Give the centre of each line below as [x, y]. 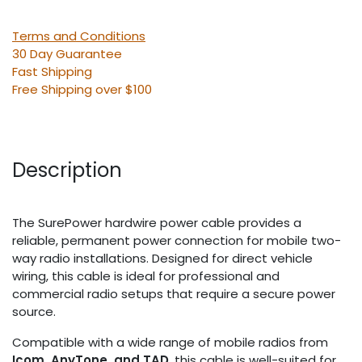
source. [34, 311]
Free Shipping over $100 [82, 89]
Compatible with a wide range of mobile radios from [170, 342]
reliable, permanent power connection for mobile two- [177, 240]
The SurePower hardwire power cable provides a [157, 222]
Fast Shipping [52, 71]
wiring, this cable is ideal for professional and [146, 276]
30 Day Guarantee [67, 53]
